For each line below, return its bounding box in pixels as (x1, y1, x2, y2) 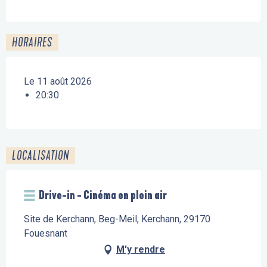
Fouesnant (24, 228, 67, 240)
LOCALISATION (12, 148, 69, 163)
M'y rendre (116, 244, 165, 256)
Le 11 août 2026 (24, 76, 92, 88)
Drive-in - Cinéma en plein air (39, 188, 167, 203)
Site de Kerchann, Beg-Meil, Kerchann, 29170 (24, 213, 210, 225)
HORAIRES (12, 35, 52, 50)
